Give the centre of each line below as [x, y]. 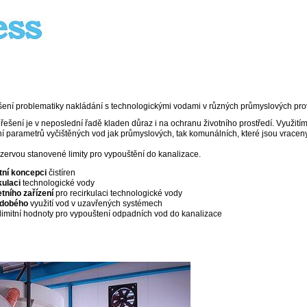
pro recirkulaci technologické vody [118, 194]
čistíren [61, 173]
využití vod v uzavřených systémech [95, 204]
